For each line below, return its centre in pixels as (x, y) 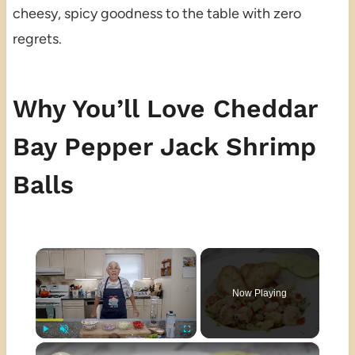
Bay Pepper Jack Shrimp (164, 147)
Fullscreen (201, 346)
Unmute (74, 346)
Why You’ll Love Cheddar (165, 109)
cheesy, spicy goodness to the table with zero (157, 14)
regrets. (37, 39)
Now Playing (260, 294)
